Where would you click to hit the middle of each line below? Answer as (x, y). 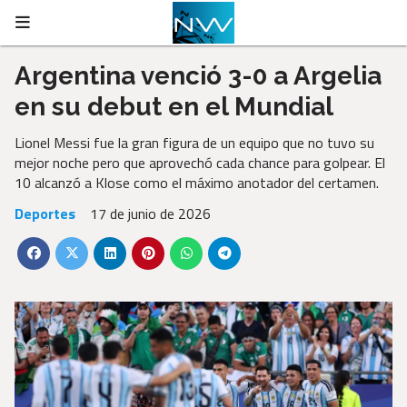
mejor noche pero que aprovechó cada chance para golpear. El (200, 163)
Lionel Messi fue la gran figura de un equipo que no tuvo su (194, 143)
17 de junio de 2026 (150, 213)
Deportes (45, 213)
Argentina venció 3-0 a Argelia (198, 75)
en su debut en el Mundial (174, 106)
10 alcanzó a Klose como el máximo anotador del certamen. (199, 183)
